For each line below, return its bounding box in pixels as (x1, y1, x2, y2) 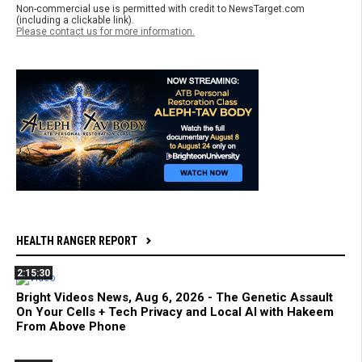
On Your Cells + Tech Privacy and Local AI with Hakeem (16, 305, 334, 320)
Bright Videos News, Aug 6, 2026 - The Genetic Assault (16, 290, 333, 305)
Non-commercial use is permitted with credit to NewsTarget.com (16, 3, 305, 15)
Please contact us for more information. (16, 26, 195, 38)
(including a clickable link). (16, 15, 134, 27)
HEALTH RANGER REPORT (16, 234, 137, 248)
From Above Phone (16, 319, 126, 335)
